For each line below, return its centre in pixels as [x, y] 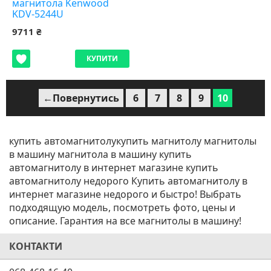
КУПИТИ [102, 58]
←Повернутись [81, 98]
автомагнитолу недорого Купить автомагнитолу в [128, 181]
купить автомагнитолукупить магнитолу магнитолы [133, 141]
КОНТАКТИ [36, 246]
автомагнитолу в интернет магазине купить [114, 168]
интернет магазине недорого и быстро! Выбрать [125, 194]
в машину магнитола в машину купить [100, 154]
